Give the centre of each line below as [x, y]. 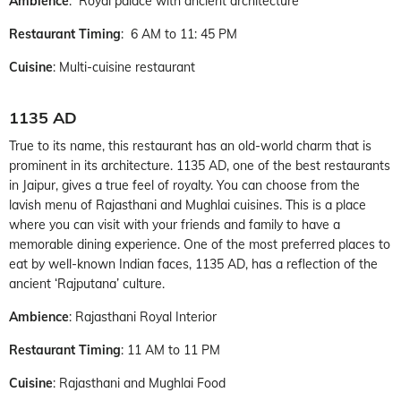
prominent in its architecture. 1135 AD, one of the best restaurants [200, 165]
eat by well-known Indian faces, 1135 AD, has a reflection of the [193, 264]
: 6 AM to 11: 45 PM [179, 34]
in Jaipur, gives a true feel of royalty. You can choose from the [184, 185]
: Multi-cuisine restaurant [124, 67]
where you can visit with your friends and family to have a [175, 224]
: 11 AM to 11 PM [171, 350]
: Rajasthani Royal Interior [143, 316]
